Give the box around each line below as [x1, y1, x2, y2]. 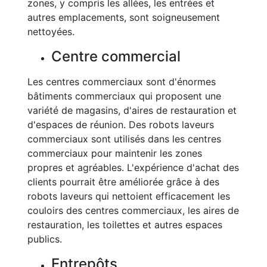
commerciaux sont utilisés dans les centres [27, 133, 221, 145]
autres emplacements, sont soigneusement [27, 11, 220, 23]
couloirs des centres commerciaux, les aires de [27, 204, 239, 216]
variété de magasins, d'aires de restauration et [27, 104, 237, 116]
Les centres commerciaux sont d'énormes [27, 76, 216, 88]
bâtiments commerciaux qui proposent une [27, 90, 221, 102]
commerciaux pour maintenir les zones [27, 147, 202, 159]
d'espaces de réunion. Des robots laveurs [27, 119, 214, 131]
